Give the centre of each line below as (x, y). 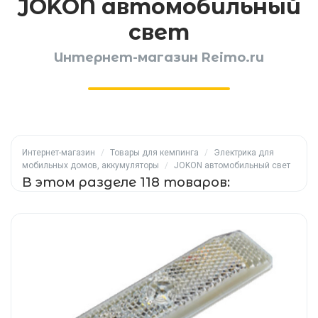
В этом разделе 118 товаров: (126, 182)
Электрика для (244, 153)
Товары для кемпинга (154, 153)
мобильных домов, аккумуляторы (91, 165)
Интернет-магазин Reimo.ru (159, 57)
